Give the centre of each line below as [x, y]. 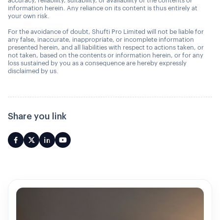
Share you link [37, 117]
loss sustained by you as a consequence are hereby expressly [97, 63]
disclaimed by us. [33, 71]
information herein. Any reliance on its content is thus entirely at [103, 8]
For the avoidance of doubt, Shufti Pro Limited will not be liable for [106, 32]
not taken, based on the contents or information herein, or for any [106, 55]
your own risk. [29, 16]
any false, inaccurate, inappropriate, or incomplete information [101, 40]
